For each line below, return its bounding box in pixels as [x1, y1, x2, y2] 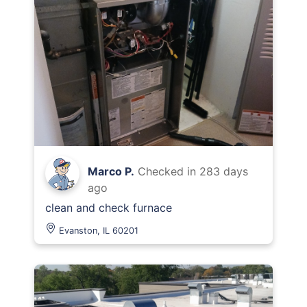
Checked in [138, 164, 199, 178]
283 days [199, 164, 248, 178]
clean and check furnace [45, 201, 172, 214]
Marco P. [88, 164, 134, 178]
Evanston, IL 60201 [59, 225, 138, 236]
